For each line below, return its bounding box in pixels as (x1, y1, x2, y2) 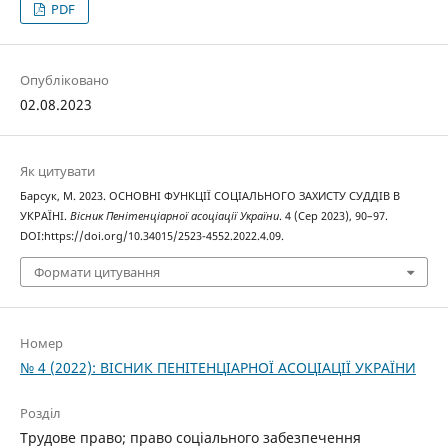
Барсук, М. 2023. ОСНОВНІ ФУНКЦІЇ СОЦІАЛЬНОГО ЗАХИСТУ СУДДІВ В (19, 189, 400, 204)
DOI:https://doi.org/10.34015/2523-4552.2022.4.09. (19, 229, 284, 244)
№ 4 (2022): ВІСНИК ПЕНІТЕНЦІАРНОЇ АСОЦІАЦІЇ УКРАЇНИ (19, 357, 416, 377)
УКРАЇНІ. (19, 209, 70, 224)
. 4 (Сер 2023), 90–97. (278, 209, 388, 224)
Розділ (19, 404, 61, 422)
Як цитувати (19, 162, 95, 181)
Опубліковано (19, 71, 109, 90)
